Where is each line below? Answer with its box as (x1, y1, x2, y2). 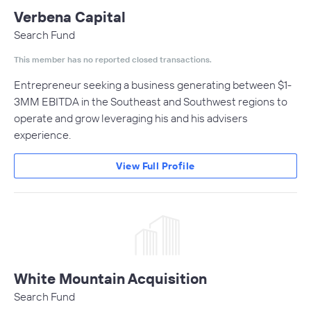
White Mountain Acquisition (14, 269, 207, 287)
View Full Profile (116, 160, 195, 172)
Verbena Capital (14, 8, 126, 26)
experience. (14, 128, 71, 142)
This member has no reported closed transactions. (14, 54, 212, 65)
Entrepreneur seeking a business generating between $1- (14, 78, 292, 92)
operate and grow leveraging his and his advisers (14, 111, 248, 125)
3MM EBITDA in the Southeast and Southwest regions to (14, 94, 287, 108)
